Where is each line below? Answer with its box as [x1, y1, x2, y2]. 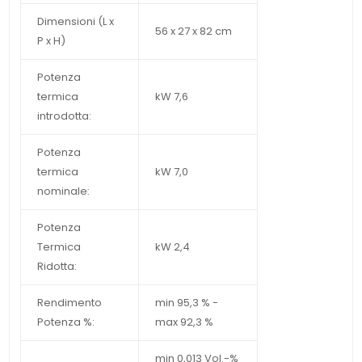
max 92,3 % [154, 314, 213, 330]
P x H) [36, 32, 65, 48]
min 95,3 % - [154, 294, 218, 310]
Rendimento [36, 294, 102, 310]
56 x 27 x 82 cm [154, 23, 232, 39]
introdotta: [36, 107, 91, 124]
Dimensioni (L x [36, 13, 114, 29]
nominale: [36, 183, 90, 199]
